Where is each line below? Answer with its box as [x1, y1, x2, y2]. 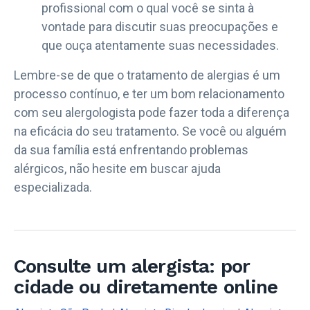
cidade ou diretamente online [14, 275, 278, 298]
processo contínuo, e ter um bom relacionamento [14, 86, 284, 101]
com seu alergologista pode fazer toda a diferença [14, 104, 289, 120]
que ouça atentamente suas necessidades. [42, 37, 279, 53]
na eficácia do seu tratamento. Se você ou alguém [14, 123, 286, 138]
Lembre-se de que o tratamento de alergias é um [14, 67, 280, 82]
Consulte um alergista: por [14, 254, 250, 277]
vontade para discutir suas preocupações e [42, 19, 278, 34]
